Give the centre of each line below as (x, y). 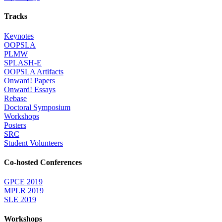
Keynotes (19, 36)
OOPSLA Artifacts (34, 71)
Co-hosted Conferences (43, 162)
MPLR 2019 (24, 191)
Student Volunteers (33, 143)
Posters (15, 125)
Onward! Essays (30, 89)
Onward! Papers (29, 80)
